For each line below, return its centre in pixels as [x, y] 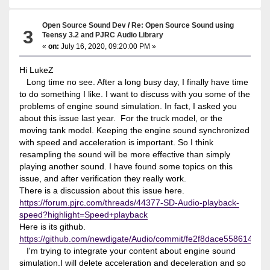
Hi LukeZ [36, 70]
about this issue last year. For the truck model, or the [121, 118]
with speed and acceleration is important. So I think [116, 142]
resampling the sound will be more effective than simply [124, 154]
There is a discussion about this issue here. [103, 190]
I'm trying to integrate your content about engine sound [127, 250]
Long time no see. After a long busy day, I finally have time [133, 82]
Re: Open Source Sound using [183, 25]
